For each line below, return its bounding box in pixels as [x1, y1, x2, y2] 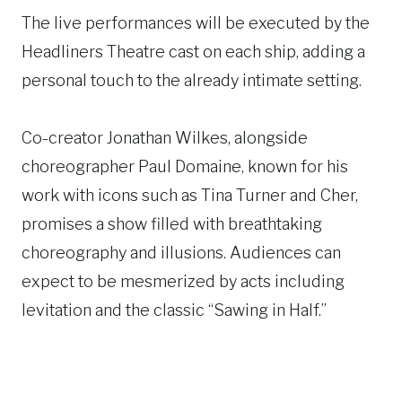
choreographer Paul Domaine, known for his [22, 157, 348, 176]
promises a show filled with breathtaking [22, 214, 322, 233]
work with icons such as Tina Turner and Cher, [22, 186, 358, 205]
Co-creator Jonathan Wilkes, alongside [22, 128, 308, 147]
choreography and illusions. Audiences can [22, 243, 341, 262]
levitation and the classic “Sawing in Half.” [22, 301, 327, 319]
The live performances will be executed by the [22, 13, 370, 32]
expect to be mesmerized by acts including [22, 272, 345, 291]
